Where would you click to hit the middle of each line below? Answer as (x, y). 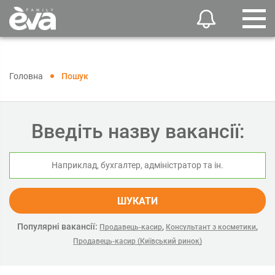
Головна (26, 76)
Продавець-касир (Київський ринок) (137, 241)
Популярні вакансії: (57, 227)
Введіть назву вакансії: (137, 131)
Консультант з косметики (211, 227)
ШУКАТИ (137, 201)
